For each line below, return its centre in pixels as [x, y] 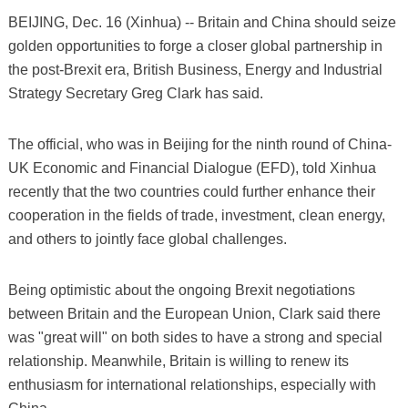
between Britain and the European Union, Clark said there [194, 313]
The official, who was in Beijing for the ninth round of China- [199, 144]
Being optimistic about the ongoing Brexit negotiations [181, 290]
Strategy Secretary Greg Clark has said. [135, 93]
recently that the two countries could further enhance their [191, 191]
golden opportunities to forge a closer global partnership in [195, 46]
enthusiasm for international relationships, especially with [192, 384]
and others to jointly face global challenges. [147, 239]
